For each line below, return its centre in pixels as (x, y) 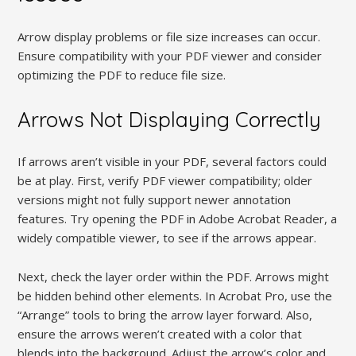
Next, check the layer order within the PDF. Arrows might (174, 276)
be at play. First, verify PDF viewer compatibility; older (165, 180)
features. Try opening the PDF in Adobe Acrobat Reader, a (178, 218)
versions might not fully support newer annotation (155, 199)
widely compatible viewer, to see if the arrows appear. (167, 237)
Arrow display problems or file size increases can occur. (169, 36)
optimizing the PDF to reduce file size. (122, 74)
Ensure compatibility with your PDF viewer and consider (170, 55)
